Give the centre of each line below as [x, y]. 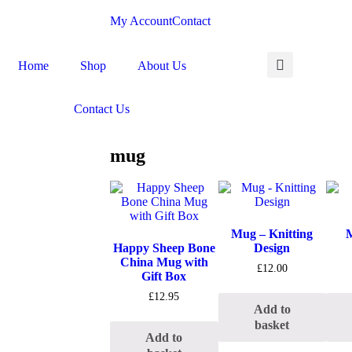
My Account [141, 21]
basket [272, 324]
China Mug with [164, 262]
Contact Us [102, 109]
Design [272, 248]
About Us [161, 66]
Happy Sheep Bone [164, 248]
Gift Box [164, 276]
